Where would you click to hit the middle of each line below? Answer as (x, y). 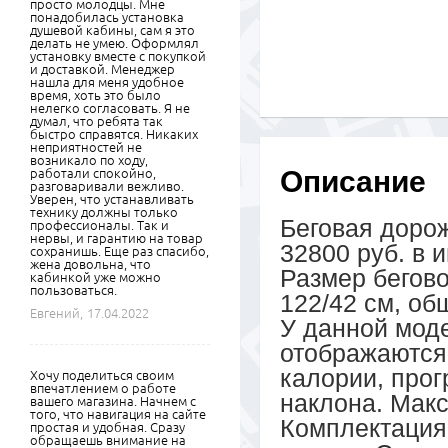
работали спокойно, (93, 173)
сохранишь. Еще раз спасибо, (119, 251)
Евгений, (56, 313)
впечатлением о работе (103, 388)
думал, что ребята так (96, 121)
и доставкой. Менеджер (102, 69)
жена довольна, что (90, 264)
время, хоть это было (95, 95)
